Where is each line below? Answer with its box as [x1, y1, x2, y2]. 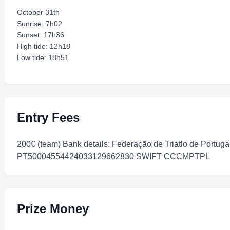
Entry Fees [17, 110, 80, 124]
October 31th [17, 8, 60, 16]
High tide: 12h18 [17, 42, 70, 50]
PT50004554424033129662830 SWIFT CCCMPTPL [17, 152, 210, 161]
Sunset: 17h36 [17, 31, 64, 39]
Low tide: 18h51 [17, 53, 69, 62]
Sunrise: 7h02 [17, 20, 62, 28]
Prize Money [17, 202, 89, 216]
